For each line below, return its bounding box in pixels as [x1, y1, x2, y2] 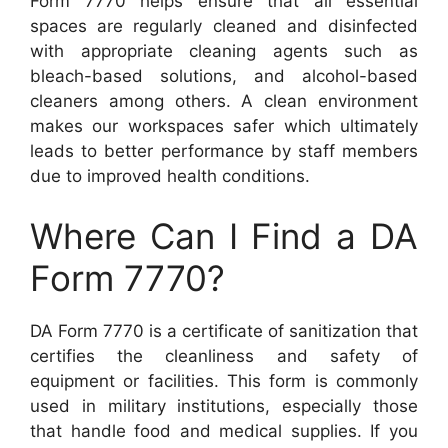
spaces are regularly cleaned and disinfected [30, 16, 418, 37]
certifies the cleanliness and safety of [30, 345, 418, 366]
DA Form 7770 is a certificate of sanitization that [30, 320, 418, 341]
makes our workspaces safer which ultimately [30, 116, 418, 137]
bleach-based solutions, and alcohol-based [30, 66, 418, 87]
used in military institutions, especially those [30, 395, 418, 416]
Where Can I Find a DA [30, 214, 418, 257]
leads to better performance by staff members [30, 141, 418, 162]
